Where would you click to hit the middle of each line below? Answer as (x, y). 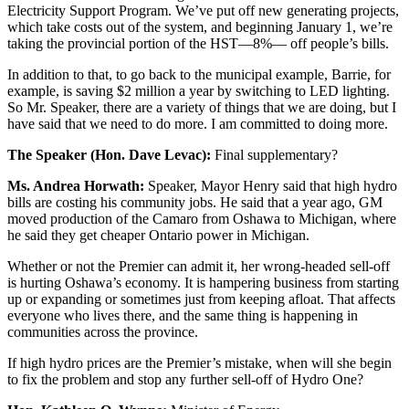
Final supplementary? (274, 154)
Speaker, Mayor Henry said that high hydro (271, 185)
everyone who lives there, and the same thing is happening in (183, 315)
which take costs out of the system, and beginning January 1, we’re (200, 26)
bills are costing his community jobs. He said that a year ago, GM (195, 202)
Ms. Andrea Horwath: (76, 185)
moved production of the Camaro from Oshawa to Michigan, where (202, 218)
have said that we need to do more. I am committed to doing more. (198, 123)
